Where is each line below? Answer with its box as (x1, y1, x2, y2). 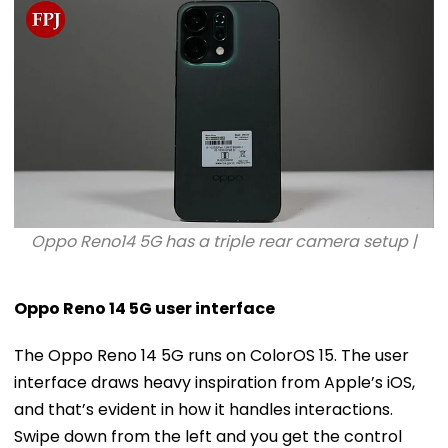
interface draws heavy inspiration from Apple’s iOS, (14, 371, 415, 395)
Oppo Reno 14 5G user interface (14, 297, 275, 321)
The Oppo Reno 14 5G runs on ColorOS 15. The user (14, 344, 409, 368)
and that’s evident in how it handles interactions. (14, 398, 393, 422)
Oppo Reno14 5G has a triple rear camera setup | (31, 230, 417, 254)
